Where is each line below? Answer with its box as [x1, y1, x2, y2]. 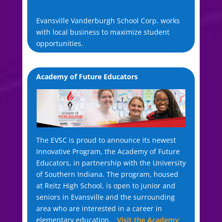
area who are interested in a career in [36, 203, 162, 213]
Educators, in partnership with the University [36, 158, 186, 167]
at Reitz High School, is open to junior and [36, 180, 175, 190]
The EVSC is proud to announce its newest [36, 135, 176, 145]
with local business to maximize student [36, 27, 169, 37]
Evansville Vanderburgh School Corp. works [36, 15, 180, 25]
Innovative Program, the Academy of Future [36, 146, 180, 156]
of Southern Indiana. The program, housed [36, 169, 178, 179]
